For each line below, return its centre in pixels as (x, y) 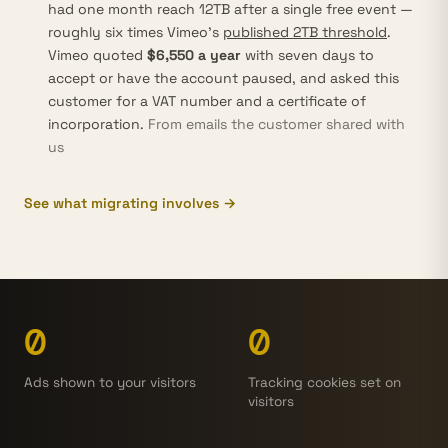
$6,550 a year (194, 55)
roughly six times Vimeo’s (135, 32)
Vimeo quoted (97, 55)
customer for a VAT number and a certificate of (207, 101)
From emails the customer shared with (276, 124)
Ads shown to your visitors (110, 382)
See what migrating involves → (130, 203)
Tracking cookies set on (324, 382)
